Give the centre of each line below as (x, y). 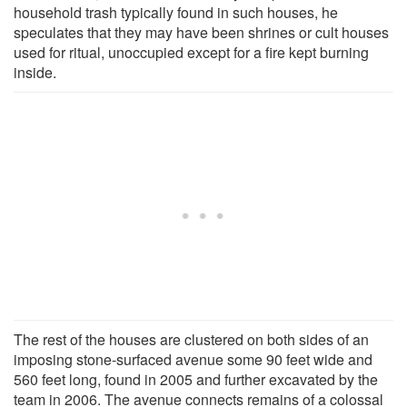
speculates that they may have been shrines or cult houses (201, 32)
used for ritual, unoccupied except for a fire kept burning (191, 52)
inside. (35, 72)
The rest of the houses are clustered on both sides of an (191, 339)
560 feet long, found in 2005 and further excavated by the (196, 379)
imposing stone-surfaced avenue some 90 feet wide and (193, 359)
